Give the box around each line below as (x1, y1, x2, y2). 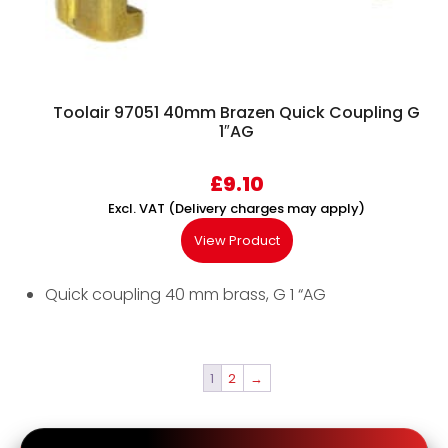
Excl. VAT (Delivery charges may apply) (108, 199, 365, 219)
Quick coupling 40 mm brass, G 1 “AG (45, 283, 326, 307)
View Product (193, 231, 280, 251)
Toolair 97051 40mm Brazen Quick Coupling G (53, 101, 420, 125)
